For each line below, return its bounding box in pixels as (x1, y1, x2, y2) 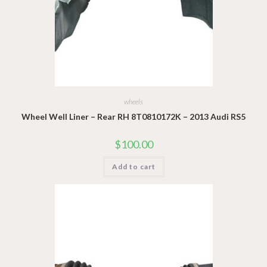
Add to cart (111, 162, 156, 171)
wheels (124, 97, 143, 106)
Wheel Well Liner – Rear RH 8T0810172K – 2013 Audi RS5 (21, 111, 246, 122)
